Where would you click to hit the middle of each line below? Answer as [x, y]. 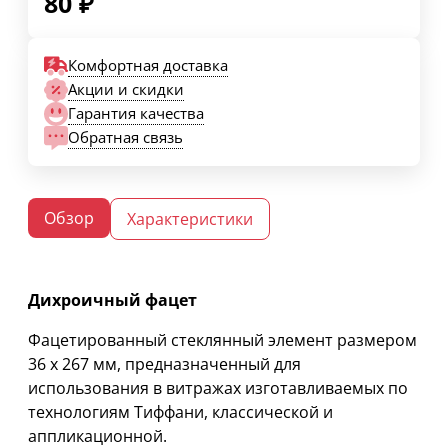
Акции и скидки [126, 89]
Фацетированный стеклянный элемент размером [222, 339]
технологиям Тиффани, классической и [180, 411]
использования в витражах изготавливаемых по [218, 387]
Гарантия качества [136, 113]
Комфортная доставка [148, 65]
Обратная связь [125, 137]
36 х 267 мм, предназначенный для [164, 363]
